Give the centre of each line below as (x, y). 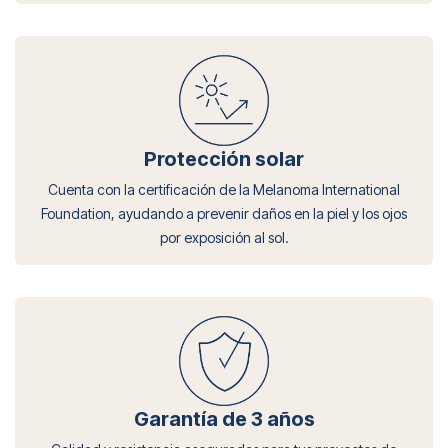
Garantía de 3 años (224, 419)
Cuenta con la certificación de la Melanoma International (224, 189)
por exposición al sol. (224, 237)
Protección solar (224, 158)
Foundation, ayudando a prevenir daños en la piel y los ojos (224, 213)
